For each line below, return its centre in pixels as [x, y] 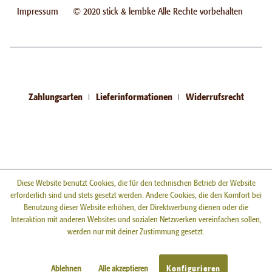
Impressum [38, 10]
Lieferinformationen [134, 95]
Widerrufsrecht [215, 95]
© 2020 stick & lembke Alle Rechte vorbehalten [158, 10]
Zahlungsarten [55, 95]
